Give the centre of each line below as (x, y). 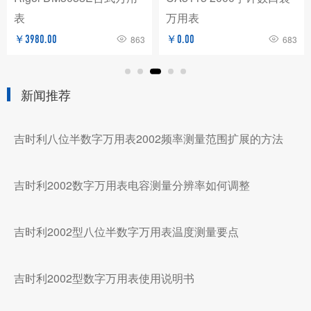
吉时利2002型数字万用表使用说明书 (104, 278)
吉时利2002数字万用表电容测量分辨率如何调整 (132, 185)
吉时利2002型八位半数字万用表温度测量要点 (126, 232)
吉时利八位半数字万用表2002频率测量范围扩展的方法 (149, 139)
